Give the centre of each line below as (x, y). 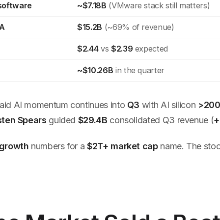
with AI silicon (169, 105)
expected (150, 49)
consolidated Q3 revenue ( (161, 120)
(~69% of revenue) (138, 27)
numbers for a (58, 146)
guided (62, 120)
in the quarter (139, 70)
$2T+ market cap (123, 146)
